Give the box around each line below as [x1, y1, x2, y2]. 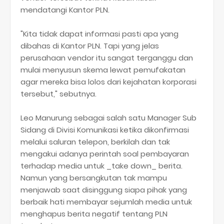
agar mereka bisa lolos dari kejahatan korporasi [20, 76, 196, 87]
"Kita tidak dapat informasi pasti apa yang [20, 28, 178, 39]
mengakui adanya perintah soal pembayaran [20, 148, 189, 159]
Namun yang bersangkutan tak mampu [20, 172, 167, 183]
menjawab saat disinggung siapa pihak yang [20, 184, 187, 195]
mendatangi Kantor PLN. [20, 4, 109, 15]
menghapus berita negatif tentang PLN [20, 208, 167, 219]
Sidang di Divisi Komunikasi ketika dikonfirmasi [20, 124, 189, 135]
